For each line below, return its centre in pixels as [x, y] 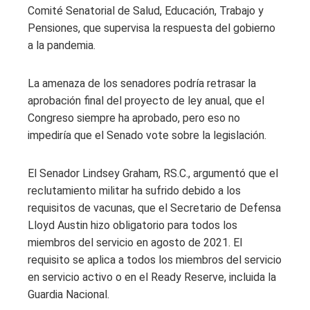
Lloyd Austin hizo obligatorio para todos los [133, 225]
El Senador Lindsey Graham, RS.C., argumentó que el [153, 173]
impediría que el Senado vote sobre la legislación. [147, 135]
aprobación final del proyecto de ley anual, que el [146, 100]
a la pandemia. [62, 45]
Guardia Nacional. [69, 294]
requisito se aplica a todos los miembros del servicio [155, 259]
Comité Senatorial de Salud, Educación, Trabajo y [146, 10]
